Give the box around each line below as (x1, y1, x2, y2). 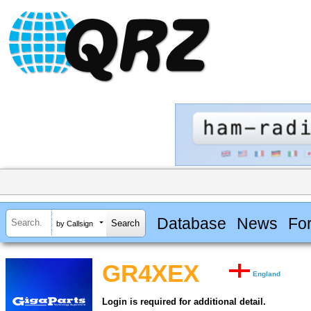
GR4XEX (102, 260, 199, 287)
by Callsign (56, 219, 93, 228)
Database (156, 214, 226, 233)
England (253, 270, 281, 278)
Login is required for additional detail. (102, 296, 266, 308)
